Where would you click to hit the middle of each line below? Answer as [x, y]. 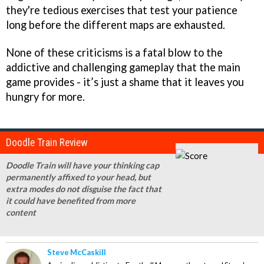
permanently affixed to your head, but [78, 177]
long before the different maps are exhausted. [115, 24]
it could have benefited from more [71, 201]
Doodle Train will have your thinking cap [82, 166]
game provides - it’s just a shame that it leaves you [125, 82]
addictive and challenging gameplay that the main [123, 67]
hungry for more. [45, 96]
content [21, 213]
